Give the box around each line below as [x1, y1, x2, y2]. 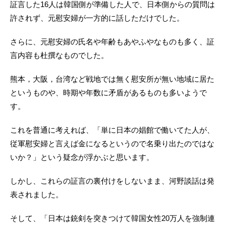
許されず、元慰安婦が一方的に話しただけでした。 [10, 14, 184, 23]
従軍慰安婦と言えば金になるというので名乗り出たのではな [10, 139, 214, 148]
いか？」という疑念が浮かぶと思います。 [10, 153, 154, 162]
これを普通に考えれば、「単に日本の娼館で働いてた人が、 [10, 126, 214, 135]
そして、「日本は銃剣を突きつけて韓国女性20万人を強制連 [10, 214, 215, 223]
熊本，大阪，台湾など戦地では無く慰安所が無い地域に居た [10, 75, 214, 84]
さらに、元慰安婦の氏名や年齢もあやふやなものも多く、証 [10, 37, 214, 46]
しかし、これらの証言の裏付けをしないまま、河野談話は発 [10, 177, 214, 186]
